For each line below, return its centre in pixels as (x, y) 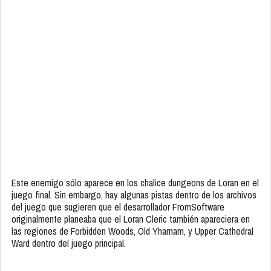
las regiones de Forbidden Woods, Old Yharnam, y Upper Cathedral (132, 231)
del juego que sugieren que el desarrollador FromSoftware (118, 207)
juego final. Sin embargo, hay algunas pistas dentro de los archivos (134, 195)
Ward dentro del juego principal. (69, 243)
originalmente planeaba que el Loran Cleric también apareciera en (131, 219)
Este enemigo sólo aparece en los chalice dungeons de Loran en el (135, 183)
